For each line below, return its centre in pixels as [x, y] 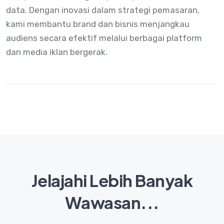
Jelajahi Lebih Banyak [112, 180]
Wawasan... [112, 202]
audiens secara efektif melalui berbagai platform [104, 38]
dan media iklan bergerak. [57, 52]
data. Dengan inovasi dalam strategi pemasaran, [103, 10]
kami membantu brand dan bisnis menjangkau [98, 24]
